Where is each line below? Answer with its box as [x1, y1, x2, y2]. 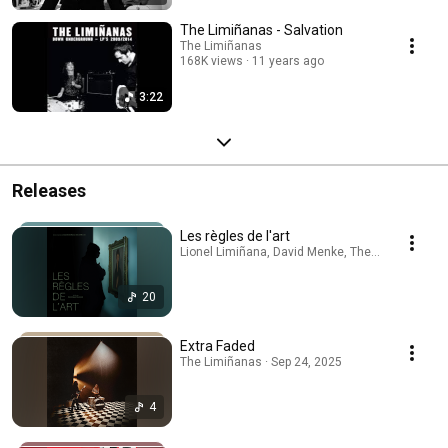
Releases [12, 179, 86, 201]
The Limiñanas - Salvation [180, 21, 343, 38]
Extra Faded [180, 337, 255, 354]
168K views [180, 53, 243, 68]
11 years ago [252, 53, 324, 68]
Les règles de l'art [180, 227, 290, 244]
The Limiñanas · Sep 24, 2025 [180, 354, 342, 369]
